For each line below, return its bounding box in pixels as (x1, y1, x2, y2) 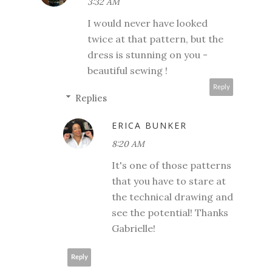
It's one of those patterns (112, 158, 231, 171)
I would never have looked (87, 16, 208, 29)
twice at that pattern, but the (87, 32, 223, 45)
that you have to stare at (112, 174, 226, 187)
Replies (75, 92, 107, 104)
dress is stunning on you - (87, 48, 208, 61)
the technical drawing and (112, 190, 233, 203)
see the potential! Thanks (112, 206, 228, 219)
